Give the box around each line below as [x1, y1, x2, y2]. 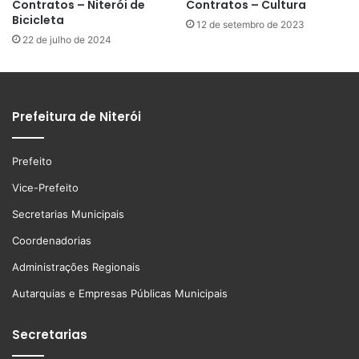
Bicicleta [12, 11, 64, 28]
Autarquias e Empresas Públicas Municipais [12, 286, 228, 300]
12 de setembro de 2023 [196, 18, 305, 30]
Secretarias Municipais [12, 207, 124, 220]
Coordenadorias [12, 233, 91, 247]
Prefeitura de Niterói [12, 107, 141, 125]
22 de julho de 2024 [22, 33, 111, 46]
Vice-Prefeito [12, 180, 79, 194]
